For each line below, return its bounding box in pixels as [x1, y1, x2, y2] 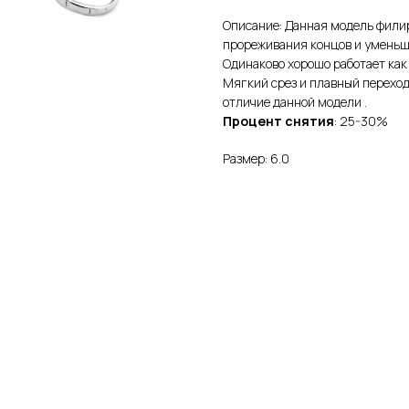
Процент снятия [223, 111, 334, 130]
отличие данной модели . [223, 92, 367, 110]
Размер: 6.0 [223, 149, 289, 167]
